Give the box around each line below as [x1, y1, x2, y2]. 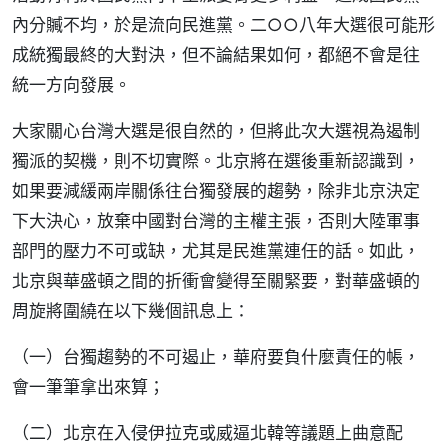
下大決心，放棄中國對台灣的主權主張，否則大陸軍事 [12, 209, 420, 232]
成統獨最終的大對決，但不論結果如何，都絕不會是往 [12, 43, 420, 66]
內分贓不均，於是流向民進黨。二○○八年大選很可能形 [12, 13, 435, 36]
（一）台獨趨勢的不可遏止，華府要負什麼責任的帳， [12, 345, 420, 368]
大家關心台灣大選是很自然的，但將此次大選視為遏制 [12, 119, 420, 142]
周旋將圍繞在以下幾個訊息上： [12, 299, 250, 322]
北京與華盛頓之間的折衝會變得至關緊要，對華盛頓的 [12, 269, 420, 292]
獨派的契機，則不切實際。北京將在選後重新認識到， [12, 149, 420, 172]
